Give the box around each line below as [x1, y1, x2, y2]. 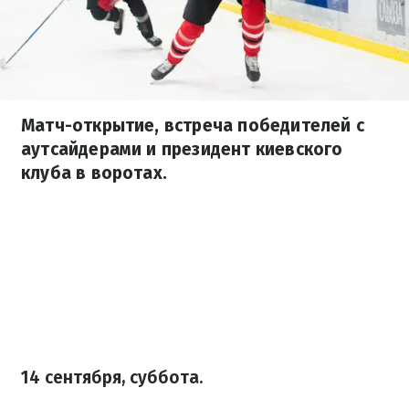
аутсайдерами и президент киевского [21, 139, 343, 160]
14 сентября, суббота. [21, 367, 203, 388]
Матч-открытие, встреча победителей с [21, 115, 364, 136]
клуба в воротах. [21, 163, 168, 184]
